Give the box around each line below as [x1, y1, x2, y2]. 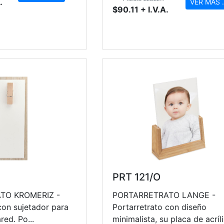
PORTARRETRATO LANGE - [112, 189, 215, 200]
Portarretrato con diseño [112, 201, 206, 212]
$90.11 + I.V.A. [112, 4, 168, 14]
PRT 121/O [112, 170, 160, 183]
